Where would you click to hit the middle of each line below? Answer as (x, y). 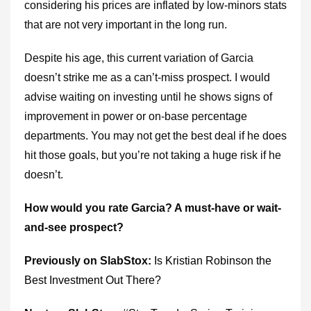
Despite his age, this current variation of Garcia (139, 58)
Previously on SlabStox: (89, 261)
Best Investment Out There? (93, 280)
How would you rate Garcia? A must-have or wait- (153, 208)
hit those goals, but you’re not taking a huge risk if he (153, 155)
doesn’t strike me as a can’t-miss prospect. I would (147, 77)
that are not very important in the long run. (126, 25)
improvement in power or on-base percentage (136, 116)
